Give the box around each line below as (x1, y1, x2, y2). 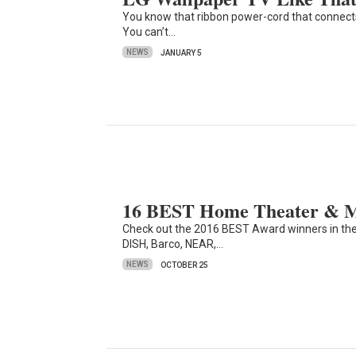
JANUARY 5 (161, 48, 203, 57)
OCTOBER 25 (161, 260, 209, 269)
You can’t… (122, 25, 176, 38)
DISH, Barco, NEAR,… (122, 237, 224, 250)
